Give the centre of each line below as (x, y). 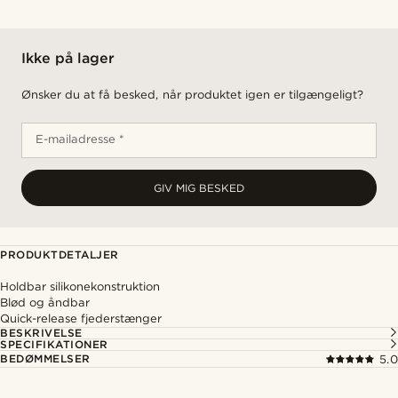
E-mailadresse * (80, 139)
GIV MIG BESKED (199, 188)
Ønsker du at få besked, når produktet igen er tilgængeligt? (192, 95)
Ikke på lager (68, 58)
